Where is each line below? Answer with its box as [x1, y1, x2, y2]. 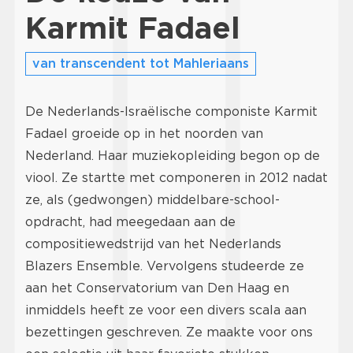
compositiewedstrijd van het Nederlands [25, 236, 281, 252]
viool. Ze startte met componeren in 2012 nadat [25, 170, 328, 186]
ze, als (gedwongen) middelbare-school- [25, 192, 280, 208]
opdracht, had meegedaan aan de [25, 214, 236, 230]
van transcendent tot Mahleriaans [32, 56, 249, 72]
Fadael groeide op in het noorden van [25, 126, 263, 142]
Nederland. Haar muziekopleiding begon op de [25, 148, 320, 164]
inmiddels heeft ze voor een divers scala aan [25, 303, 307, 318]
